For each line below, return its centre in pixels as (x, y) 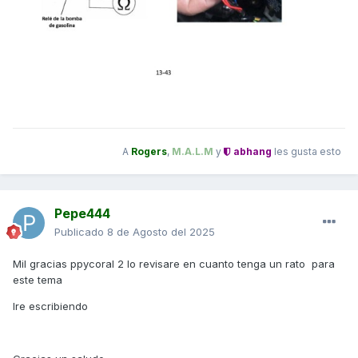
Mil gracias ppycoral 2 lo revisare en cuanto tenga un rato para (174, 264)
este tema (38, 280)
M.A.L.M (193, 151)
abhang (251, 151)
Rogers (149, 151)
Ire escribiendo (52, 306)
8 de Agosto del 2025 (161, 232)
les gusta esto (306, 151)
